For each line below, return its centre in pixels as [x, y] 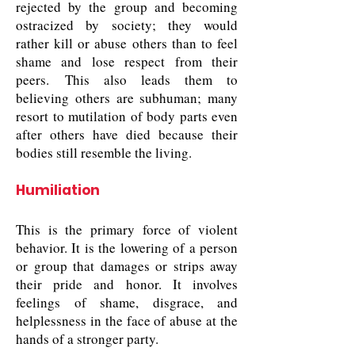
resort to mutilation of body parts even [127, 116]
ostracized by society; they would [127, 25]
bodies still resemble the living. [104, 153]
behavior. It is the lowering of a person [127, 248]
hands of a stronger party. [87, 339]
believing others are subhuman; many [127, 98]
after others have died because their [127, 134]
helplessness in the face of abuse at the [127, 321]
